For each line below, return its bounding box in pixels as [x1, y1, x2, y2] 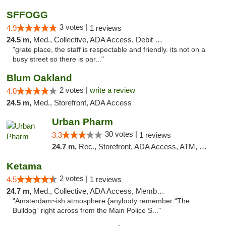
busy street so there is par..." [13, 55, 104, 63]
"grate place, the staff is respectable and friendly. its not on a [13, 46, 205, 53]
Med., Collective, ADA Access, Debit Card [33, 35, 155, 44]
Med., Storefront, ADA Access [33, 98, 132, 107]
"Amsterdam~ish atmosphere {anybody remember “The [13, 197, 190, 205]
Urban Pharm [51, 117, 113, 127]
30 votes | [104, 130, 139, 138]
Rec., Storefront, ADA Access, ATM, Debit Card [78, 142, 199, 151]
